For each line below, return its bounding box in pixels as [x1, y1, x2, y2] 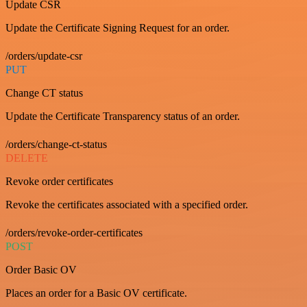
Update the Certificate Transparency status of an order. [5, 110, 240, 122]
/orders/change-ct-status [5, 138, 107, 150]
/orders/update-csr [5, 50, 82, 62]
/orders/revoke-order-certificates [5, 227, 143, 238]
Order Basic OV [5, 264, 77, 275]
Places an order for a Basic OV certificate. [5, 287, 187, 299]
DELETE [5, 152, 48, 164]
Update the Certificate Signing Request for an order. [5, 22, 230, 34]
